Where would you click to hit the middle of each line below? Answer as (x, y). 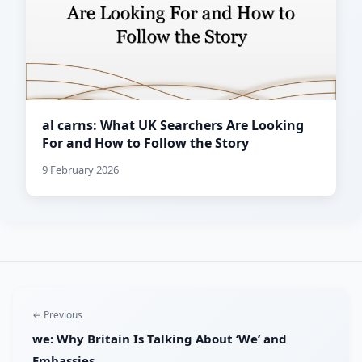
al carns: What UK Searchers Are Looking (173, 126)
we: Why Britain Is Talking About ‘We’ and (160, 339)
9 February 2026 (80, 170)
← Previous (57, 315)
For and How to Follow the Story (145, 143)
